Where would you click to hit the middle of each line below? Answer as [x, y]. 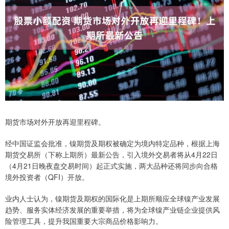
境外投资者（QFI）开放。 [47, 177]
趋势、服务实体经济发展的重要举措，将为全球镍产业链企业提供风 [112, 210]
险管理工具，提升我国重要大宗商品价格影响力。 [84, 221]
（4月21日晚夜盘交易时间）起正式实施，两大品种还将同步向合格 [111, 166]
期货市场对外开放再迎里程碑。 [55, 122]
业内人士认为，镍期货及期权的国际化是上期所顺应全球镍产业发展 [112, 199]
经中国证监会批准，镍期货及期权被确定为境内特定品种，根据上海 [112, 143]
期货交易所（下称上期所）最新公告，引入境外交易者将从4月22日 [111, 155]
